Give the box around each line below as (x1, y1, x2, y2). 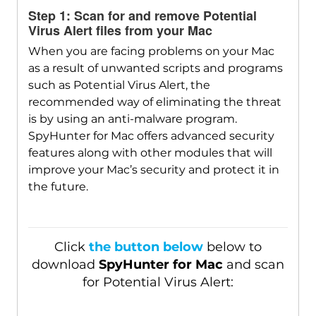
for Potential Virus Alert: (82, 274, 233, 291)
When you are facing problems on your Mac (28, 44, 274, 59)
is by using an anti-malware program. (28, 112, 237, 126)
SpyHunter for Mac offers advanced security (28, 129, 274, 143)
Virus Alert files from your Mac (28, 21, 212, 40)
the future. (28, 180, 88, 194)
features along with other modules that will (28, 146, 272, 160)
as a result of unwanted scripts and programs (28, 61, 283, 75)
